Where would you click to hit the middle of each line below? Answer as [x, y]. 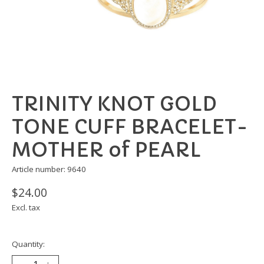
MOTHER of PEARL [106, 150]
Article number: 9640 [49, 169]
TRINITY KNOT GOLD [114, 104]
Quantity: [28, 244]
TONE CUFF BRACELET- [130, 127]
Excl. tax [26, 208]
